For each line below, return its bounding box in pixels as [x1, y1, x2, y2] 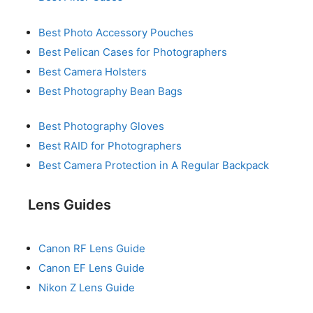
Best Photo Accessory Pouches [38, 25, 194, 39]
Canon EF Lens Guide [38, 261, 145, 275]
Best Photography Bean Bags [38, 84, 182, 98]
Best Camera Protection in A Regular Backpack [38, 159, 269, 173]
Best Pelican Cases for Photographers [38, 45, 227, 59]
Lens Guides [28, 196, 111, 213]
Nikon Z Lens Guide [38, 280, 135, 294]
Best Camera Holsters [38, 64, 147, 78]
